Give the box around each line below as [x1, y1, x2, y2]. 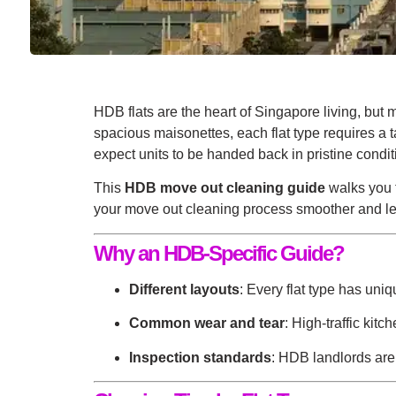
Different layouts [129, 281, 240, 297]
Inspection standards [129, 349, 271, 365]
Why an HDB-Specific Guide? [94, 240, 344, 265]
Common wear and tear [129, 316, 285, 331]
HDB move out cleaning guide [125, 180, 325, 196]
